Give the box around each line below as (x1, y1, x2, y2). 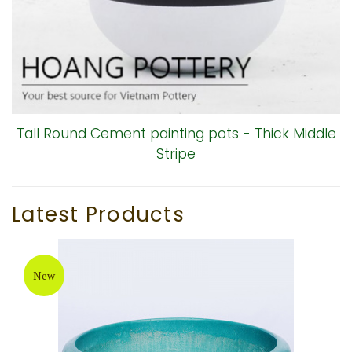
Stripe (156, 145, 196, 163)
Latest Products (12, 200, 185, 229)
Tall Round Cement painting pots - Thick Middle (16, 124, 336, 143)
